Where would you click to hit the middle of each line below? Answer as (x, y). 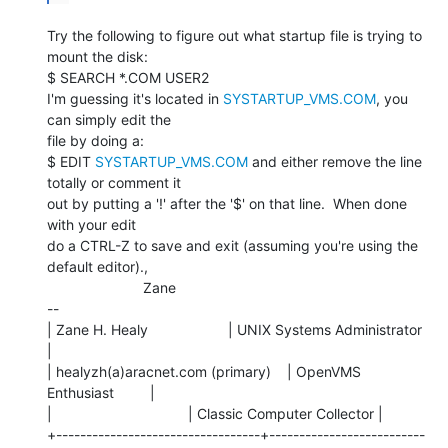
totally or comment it (114, 182)
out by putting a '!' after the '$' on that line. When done (227, 203)
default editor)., (97, 266)
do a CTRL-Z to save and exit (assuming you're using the (232, 245)
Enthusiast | (101, 392)
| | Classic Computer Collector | (215, 413)
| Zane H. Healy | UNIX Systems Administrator (234, 329)
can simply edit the (109, 119)
